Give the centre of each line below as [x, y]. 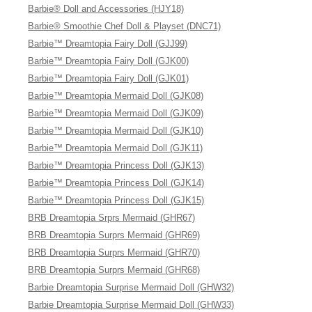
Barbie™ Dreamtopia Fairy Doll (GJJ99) [108, 44]
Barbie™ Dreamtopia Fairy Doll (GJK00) [109, 61]
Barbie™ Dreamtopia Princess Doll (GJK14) [116, 183]
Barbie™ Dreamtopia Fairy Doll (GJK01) [109, 78]
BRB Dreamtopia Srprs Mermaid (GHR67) [112, 218]
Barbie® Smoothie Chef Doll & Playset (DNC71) [125, 26]
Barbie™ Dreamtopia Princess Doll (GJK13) [116, 165]
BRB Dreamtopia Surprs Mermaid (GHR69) [114, 235]
